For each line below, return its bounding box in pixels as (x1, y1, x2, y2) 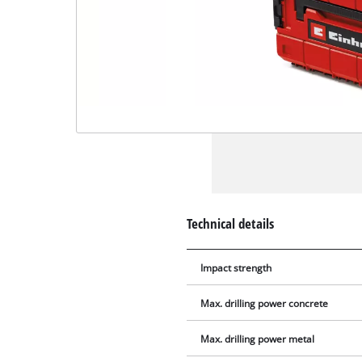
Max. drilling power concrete (200, 297, 329, 310)
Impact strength (200, 262, 272, 275)
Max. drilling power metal (200, 333, 315, 346)
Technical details (187, 213, 275, 233)
